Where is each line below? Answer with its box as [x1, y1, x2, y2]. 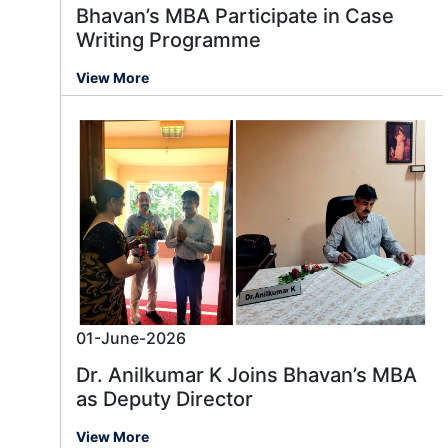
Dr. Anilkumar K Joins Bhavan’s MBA [76, 363, 417, 388]
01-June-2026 [76, 328, 186, 349]
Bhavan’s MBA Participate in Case [76, 4, 394, 29]
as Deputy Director [76, 387, 253, 412]
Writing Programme [76, 28, 261, 53]
